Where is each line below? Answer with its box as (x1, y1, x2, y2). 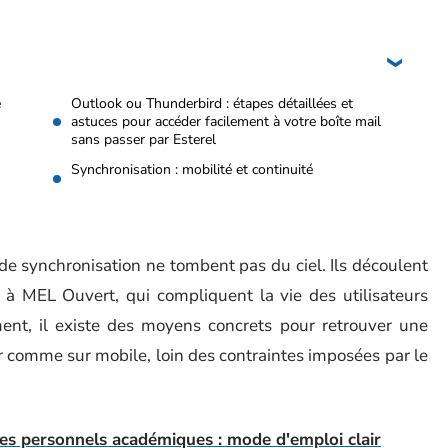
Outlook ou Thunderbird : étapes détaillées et (71, 94, 353, 113)
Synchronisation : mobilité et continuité (71, 160, 313, 179)
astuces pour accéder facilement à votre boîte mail (71, 112, 381, 131)
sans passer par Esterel (71, 130, 216, 149)
